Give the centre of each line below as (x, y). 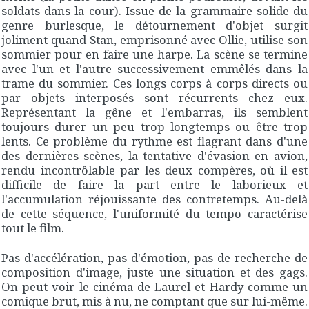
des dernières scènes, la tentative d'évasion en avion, (154, 155)
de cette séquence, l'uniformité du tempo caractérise (154, 213)
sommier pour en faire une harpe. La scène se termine (154, 54)
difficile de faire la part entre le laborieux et (154, 184)
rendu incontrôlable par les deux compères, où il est (154, 170)
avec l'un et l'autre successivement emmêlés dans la (154, 68)
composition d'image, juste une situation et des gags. (154, 272)
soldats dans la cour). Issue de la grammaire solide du (154, 10)
